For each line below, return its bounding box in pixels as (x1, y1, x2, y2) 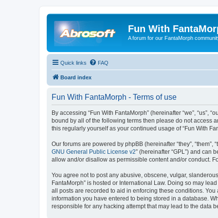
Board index (60, 74, 91, 80)
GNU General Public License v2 (52, 148, 136, 155)
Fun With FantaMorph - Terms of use (52, 92, 177, 101)
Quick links (60, 59, 87, 66)
